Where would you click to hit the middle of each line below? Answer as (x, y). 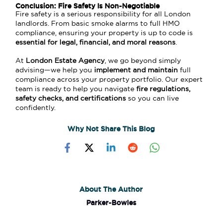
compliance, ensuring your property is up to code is (104, 33)
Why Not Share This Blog (111, 129)
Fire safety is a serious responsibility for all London (103, 14)
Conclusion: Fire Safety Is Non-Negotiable (88, 6)
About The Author (111, 190)
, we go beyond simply (143, 60)
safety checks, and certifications (71, 98)
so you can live (153, 98)
